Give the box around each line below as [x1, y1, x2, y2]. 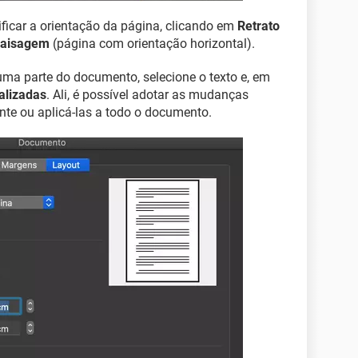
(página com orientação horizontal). [50, 36, 255, 51]
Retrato [237, 18, 280, 34]
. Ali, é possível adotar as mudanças [46, 87, 249, 102]
